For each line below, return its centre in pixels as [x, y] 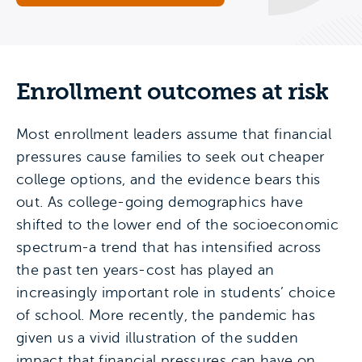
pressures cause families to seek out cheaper [170, 156]
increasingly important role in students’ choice [176, 292]
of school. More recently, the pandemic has [166, 315]
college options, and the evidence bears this [168, 179]
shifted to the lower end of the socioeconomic [178, 224]
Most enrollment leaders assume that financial [174, 134]
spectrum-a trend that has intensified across [169, 247]
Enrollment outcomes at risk [173, 91]
